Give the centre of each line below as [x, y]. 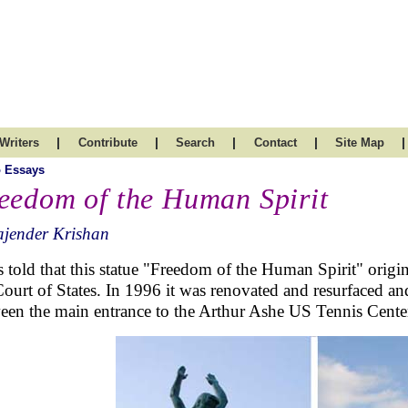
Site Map [360, 143]
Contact [275, 143]
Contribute [107, 143]
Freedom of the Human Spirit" [257, 269]
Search [195, 143]
